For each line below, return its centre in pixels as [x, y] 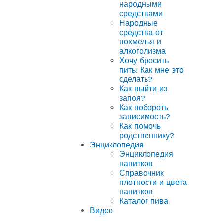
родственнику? [147, 135]
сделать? [136, 79]
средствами [141, 13]
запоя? [132, 98]
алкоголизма [143, 51]
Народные [139, 23]
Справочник [142, 173]
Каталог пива [144, 201]
